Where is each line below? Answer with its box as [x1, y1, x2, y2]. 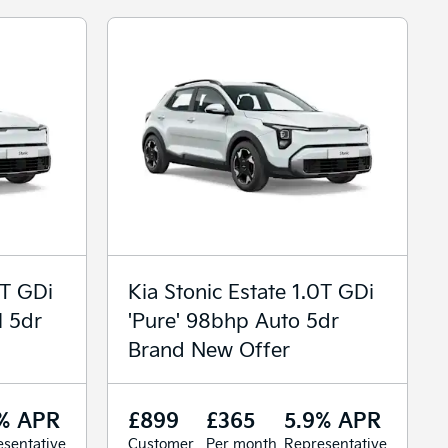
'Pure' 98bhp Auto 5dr [128, 305, 339, 333]
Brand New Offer [128, 334, 290, 362]
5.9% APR [284, 404, 381, 433]
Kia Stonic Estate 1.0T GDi [128, 276, 374, 304]
